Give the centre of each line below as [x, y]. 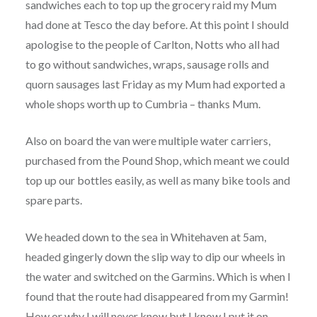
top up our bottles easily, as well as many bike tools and [157, 180]
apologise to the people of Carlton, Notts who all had [152, 45]
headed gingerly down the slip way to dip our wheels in [155, 257]
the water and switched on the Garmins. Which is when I [158, 277]
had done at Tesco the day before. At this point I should [157, 25]
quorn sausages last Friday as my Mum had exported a [155, 84]
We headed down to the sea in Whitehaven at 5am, [145, 237]
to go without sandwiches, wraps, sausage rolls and [147, 64]
